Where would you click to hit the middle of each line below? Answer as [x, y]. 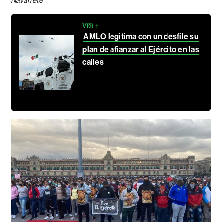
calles [93, 62]
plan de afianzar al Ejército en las [141, 50]
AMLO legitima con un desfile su [141, 37]
